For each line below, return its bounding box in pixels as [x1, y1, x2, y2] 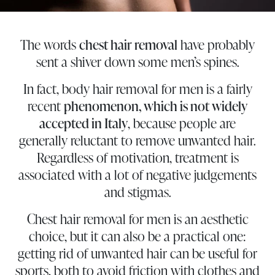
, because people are [128, 113, 236, 133]
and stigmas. [104, 182, 171, 201]
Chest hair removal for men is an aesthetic [26, 209, 249, 228]
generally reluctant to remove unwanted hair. [19, 130, 256, 150]
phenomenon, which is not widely [64, 96, 247, 115]
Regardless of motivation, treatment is [36, 147, 239, 167]
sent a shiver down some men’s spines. [36, 52, 239, 71]
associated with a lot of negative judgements [18, 165, 257, 184]
